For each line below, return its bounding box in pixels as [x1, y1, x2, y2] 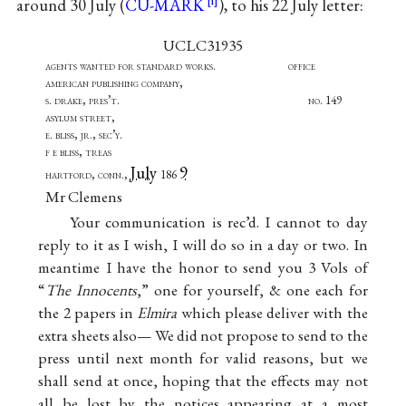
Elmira [137, 303, 178, 324]
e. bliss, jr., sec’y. [44, 126, 122, 142]
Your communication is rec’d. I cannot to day [70, 212, 368, 233]
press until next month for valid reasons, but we [38, 348, 368, 369]
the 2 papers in [38, 303, 138, 324]
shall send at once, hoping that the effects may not [38, 371, 368, 391]
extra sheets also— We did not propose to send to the [38, 325, 368, 346]
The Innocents [45, 280, 138, 301]
